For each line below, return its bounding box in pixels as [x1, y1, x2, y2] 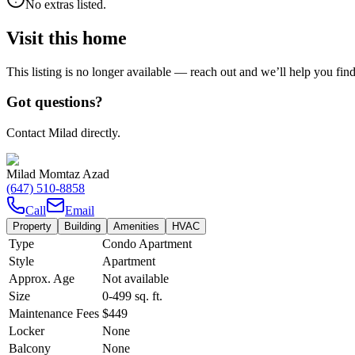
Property [13, 220, 52, 233]
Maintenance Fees [9, 307, 99, 321]
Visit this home [6, 27, 127, 48]
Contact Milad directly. [6, 126, 120, 140]
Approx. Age [9, 272, 74, 286]
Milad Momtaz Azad [6, 167, 109, 181]
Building [64, 220, 101, 233]
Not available [102, 272, 169, 286]
